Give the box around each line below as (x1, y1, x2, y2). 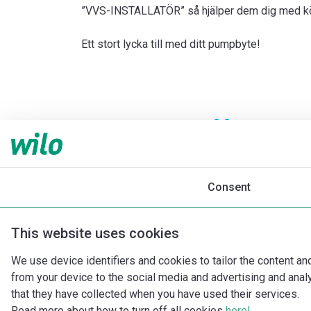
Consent (207, 180, 251, 194)
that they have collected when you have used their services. (11, 287, 299, 301)
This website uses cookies (11, 225, 179, 242)
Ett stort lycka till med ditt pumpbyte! (81, 37, 260, 51)
